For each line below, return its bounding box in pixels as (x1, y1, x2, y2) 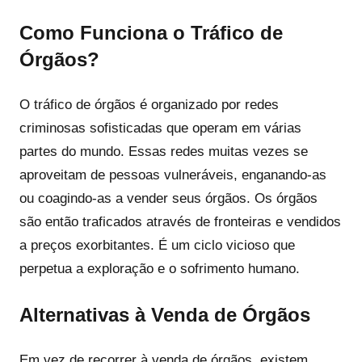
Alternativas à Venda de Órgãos (19, 303, 310, 326)
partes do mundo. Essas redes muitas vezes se (19, 144, 308, 160)
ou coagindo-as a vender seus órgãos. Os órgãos (19, 191, 318, 207)
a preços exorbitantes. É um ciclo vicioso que (19, 238, 295, 254)
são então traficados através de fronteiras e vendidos (19, 214, 341, 230)
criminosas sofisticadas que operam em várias (19, 120, 301, 137)
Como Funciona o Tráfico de (19, 21, 283, 44)
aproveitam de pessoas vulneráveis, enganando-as (19, 167, 326, 183)
